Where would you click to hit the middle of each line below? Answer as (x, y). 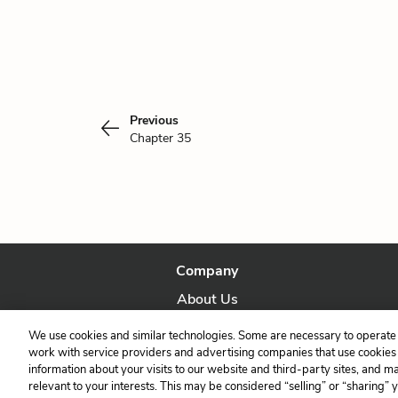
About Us (207, 299)
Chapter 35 (160, 138)
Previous (154, 120)
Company (207, 271)
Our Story (207, 328)
